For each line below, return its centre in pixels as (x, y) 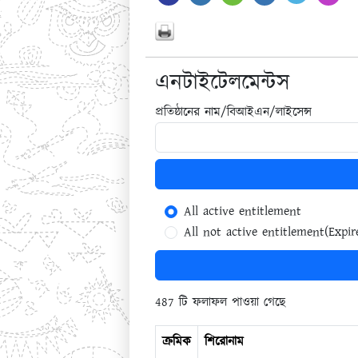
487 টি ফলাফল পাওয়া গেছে (220, 302)
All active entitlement (242, 211)
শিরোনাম (224, 342)
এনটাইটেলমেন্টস (222, 83)
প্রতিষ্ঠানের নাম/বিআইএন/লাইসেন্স (233, 112)
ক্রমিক (176, 342)
